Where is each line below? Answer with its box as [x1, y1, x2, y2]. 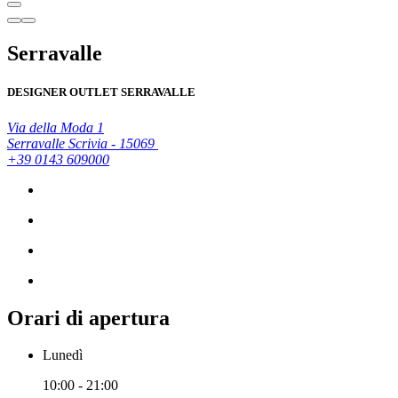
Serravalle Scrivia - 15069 [7, 135, 158, 151]
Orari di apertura [7, 306, 170, 330]
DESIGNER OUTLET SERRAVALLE [7, 85, 195, 99]
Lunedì [43, 347, 83, 363]
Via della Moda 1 [7, 119, 104, 135]
